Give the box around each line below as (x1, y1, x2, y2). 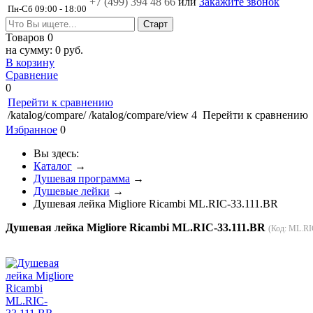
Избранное (6, 124, 57, 136)
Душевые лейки (34, 185, 110, 197)
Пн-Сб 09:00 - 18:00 (8, 3, 87, 14)
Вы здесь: (34, 147, 85, 159)
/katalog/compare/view (89, 109, 189, 121)
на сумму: (6, 44, 55, 56)
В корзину (6, 57, 54, 68)
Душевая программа (34, 173, 130, 184)
